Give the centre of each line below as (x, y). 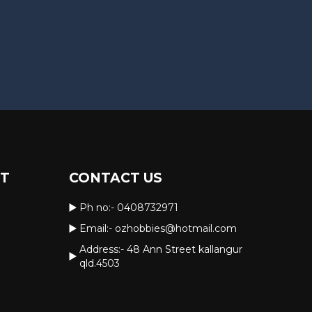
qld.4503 (99, 264)
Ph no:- (98, 208)
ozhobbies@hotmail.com (175, 229)
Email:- (97, 229)
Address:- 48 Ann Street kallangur (161, 250)
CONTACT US (115, 178)
